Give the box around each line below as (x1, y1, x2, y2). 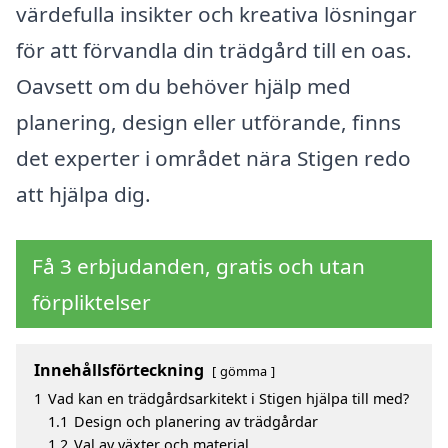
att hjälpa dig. (16, 179, 151, 208)
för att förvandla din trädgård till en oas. (16, 35, 412, 64)
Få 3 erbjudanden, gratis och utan (32, 251, 365, 280)
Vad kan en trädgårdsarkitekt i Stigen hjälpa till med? (48, 388, 409, 408)
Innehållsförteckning (34, 358, 204, 381)
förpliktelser (32, 287, 151, 316)
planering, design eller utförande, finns (16, 107, 401, 136)
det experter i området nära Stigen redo (16, 143, 411, 172)
